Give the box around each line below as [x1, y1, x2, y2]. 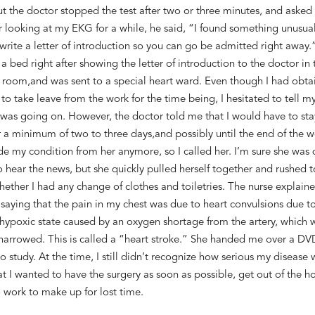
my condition [11, 146, 76, 157]
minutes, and [219, 6, 285, 17]
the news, [28, 164, 75, 175]
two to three [70, 129, 128, 140]
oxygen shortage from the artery [126, 217, 275, 228]
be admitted [200, 41, 258, 52]
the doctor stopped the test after [6, 6, 163, 17]
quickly [111, 164, 147, 175]
